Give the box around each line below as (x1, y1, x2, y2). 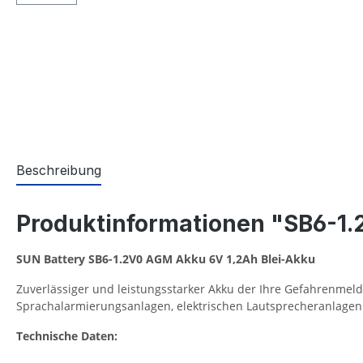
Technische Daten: (16, 328, 117, 344)
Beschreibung (16, 162, 101, 179)
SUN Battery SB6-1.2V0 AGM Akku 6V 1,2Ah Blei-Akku (16, 251, 315, 267)
